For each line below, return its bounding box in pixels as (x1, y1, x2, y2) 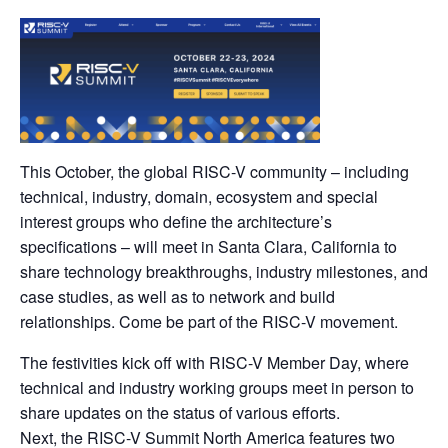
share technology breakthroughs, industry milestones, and (20, 259, 428, 283)
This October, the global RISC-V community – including (20, 159, 409, 183)
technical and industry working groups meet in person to (20, 375, 414, 399)
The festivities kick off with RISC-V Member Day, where (20, 350, 409, 374)
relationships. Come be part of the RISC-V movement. (20, 309, 398, 333)
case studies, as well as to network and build (20, 284, 335, 308)
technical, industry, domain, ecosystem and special (20, 184, 378, 208)
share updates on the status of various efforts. (20, 400, 340, 424)
